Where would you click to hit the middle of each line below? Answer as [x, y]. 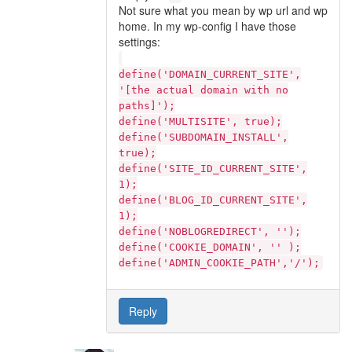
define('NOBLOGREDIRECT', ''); [210, 231]
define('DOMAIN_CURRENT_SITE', [210, 74]
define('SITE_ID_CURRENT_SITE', [213, 168]
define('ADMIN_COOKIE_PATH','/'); [219, 262]
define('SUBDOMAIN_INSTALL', [203, 137]
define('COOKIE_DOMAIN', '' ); [210, 247]
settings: [139, 41]
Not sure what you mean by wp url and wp [223, 10]
